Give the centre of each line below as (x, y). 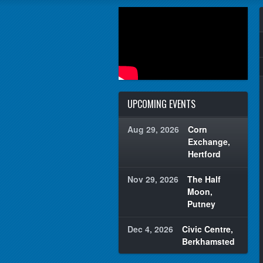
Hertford (204, 154)
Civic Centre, (208, 229)
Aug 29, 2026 (153, 129)
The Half (204, 179)
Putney (201, 204)
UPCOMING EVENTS (161, 104)
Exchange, (209, 141)
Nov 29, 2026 (153, 179)
